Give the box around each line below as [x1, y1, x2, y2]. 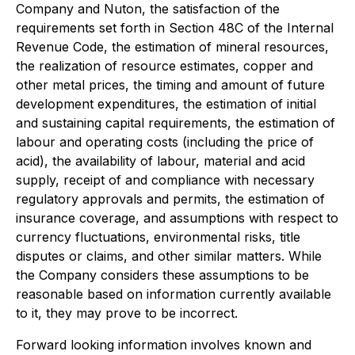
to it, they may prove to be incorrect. [16, 305, 238, 321]
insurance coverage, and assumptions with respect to [16, 210, 338, 226]
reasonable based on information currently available [16, 286, 331, 302]
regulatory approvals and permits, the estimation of [16, 191, 325, 207]
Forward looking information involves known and [16, 337, 311, 353]
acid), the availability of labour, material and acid [16, 153, 305, 169]
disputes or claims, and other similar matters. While [16, 248, 322, 264]
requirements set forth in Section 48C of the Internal [16, 20, 334, 36]
